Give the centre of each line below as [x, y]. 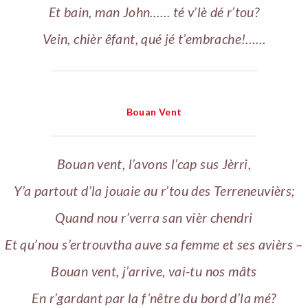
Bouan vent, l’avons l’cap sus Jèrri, [154, 164]
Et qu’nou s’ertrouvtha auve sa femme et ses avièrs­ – [154, 244]
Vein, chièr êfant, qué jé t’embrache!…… [154, 39]
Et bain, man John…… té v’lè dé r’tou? [154, 12]
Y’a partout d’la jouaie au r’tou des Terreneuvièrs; [154, 190]
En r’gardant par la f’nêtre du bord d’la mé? [154, 298]
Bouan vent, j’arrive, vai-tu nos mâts [154, 271]
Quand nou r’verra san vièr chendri [154, 217]
